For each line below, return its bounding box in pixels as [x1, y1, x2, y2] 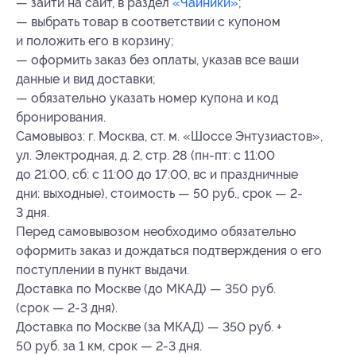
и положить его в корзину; [16, 33, 174, 48]
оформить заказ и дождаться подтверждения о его [16, 242, 322, 258]
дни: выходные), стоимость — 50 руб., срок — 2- [16, 185, 303, 201]
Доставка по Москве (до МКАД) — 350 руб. [16, 281, 276, 296]
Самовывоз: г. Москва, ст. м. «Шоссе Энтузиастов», [16, 128, 323, 144]
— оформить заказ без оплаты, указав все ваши [16, 52, 299, 68]
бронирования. [16, 109, 106, 125]
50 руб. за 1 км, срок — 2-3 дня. [16, 338, 202, 354]
